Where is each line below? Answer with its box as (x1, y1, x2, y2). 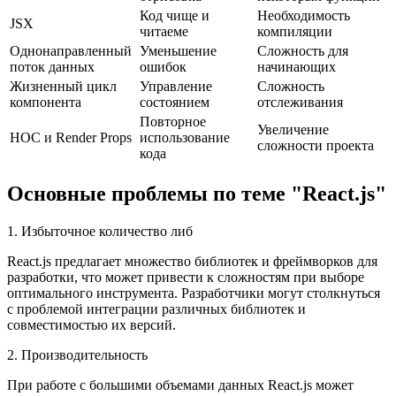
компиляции (257, 23, 332, 39)
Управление (140, 78, 212, 94)
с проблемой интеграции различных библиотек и (7, 301, 306, 316)
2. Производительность (7, 346, 148, 362)
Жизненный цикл (10, 78, 117, 94)
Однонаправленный (10, 42, 132, 58)
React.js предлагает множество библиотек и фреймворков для (7, 253, 377, 269)
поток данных (10, 58, 95, 74)
